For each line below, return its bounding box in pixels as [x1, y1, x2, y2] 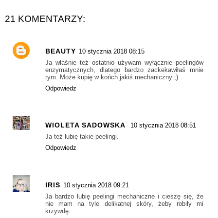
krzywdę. [45, 207, 71, 215]
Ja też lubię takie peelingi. [45, 133, 119, 141]
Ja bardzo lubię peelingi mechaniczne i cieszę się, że [45, 192, 203, 200]
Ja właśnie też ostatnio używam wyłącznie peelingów [45, 59, 203, 67]
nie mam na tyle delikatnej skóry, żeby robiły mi [45, 200, 203, 207]
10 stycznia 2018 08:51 [130, 122, 196, 129]
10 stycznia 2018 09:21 [63, 181, 129, 189]
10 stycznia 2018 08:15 [79, 48, 145, 55]
